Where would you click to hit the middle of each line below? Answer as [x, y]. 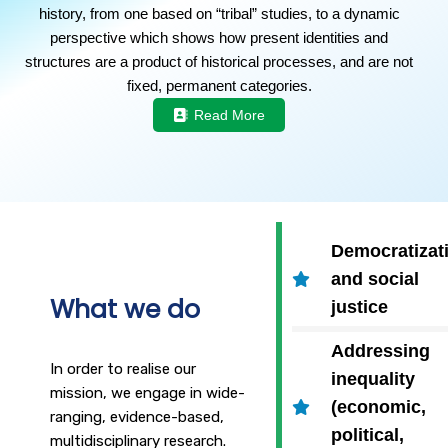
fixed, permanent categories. [219, 86]
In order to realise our [123, 369]
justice [360, 307]
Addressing [381, 351]
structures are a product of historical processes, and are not [219, 62]
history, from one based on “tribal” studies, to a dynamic [219, 14]
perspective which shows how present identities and [219, 38]
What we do [125, 310]
